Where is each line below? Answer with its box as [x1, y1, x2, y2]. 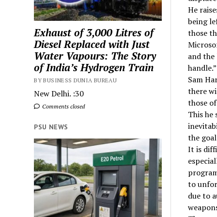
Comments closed [41, 102, 85, 110]
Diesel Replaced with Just [34, 37, 150, 51]
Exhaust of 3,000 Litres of [34, 25, 154, 39]
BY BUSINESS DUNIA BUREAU [34, 76, 117, 84]
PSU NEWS [34, 122, 68, 131]
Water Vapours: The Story [34, 48, 156, 62]
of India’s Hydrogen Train [34, 60, 154, 74]
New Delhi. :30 [34, 88, 84, 99]
